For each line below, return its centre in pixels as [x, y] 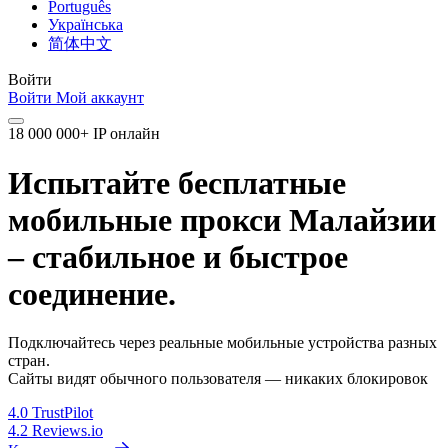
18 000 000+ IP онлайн [84, 134]
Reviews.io [67, 431]
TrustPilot [62, 413]
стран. [29, 361]
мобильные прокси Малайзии [222, 219]
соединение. [92, 293]
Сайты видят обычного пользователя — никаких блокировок [218, 379]
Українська [85, 25]
